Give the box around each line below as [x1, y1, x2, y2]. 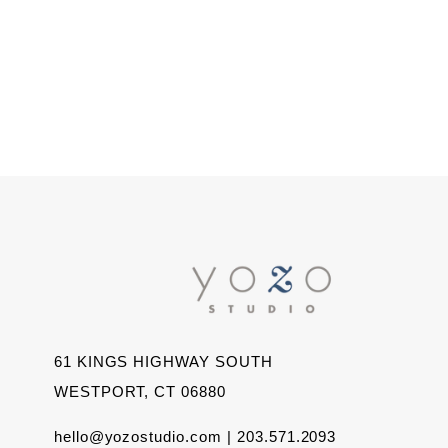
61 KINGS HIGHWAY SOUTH [53, 352, 273, 370]
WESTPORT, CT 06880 [53, 382, 227, 400]
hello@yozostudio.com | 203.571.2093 [53, 427, 337, 445]
